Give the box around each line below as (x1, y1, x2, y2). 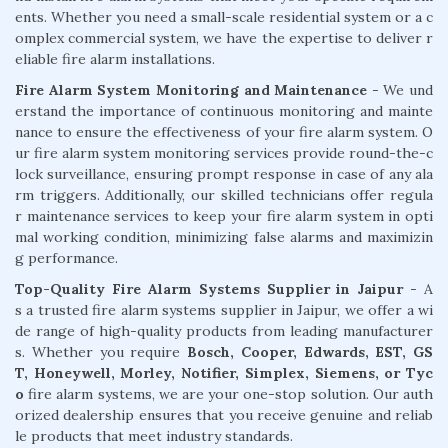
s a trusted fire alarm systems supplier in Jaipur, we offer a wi (15, 300, 433, 319)
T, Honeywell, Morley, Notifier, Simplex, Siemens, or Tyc (15, 363, 433, 382)
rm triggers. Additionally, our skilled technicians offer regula (15, 185, 433, 204)
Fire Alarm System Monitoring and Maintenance (15, 80, 368, 99)
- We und (367, 80, 433, 99)
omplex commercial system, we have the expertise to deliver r (15, 28, 433, 47)
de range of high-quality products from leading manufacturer (15, 321, 433, 340)
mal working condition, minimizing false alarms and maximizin (15, 227, 433, 246)
